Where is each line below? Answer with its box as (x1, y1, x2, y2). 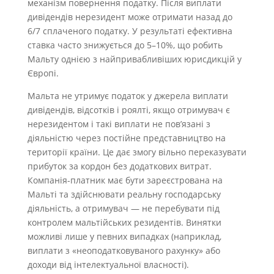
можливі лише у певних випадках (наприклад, (27, 230, 221, 242)
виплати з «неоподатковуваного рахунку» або (27, 244, 220, 256)
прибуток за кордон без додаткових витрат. (27, 160, 212, 172)
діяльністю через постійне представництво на (27, 131, 226, 144)
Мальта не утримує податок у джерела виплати (27, 89, 228, 102)
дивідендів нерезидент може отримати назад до (27, 10, 232, 23)
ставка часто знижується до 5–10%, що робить (27, 39, 223, 51)
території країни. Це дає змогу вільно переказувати (27, 146, 246, 158)
